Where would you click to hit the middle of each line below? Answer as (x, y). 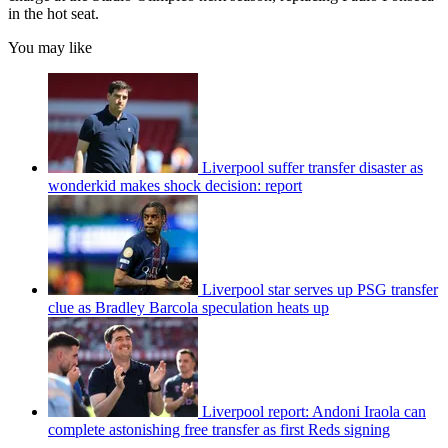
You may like (50, 48)
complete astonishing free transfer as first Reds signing (219, 430)
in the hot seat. (53, 14)
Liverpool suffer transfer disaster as (312, 168)
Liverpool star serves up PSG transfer (320, 290)
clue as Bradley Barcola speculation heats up (188, 308)
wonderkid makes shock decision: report (175, 186)
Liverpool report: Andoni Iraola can (314, 412)
